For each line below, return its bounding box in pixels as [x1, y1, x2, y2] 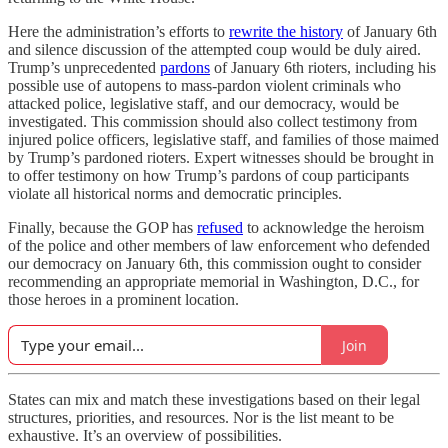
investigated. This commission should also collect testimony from [8, 113, 417, 130]
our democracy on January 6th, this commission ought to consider [8, 255, 421, 272]
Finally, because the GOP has [8, 219, 197, 236]
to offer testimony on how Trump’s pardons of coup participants [8, 167, 409, 184]
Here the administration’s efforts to [8, 23, 229, 40]
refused [197, 219, 243, 236]
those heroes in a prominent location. [8, 291, 239, 308]
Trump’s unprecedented [8, 59, 160, 76]
